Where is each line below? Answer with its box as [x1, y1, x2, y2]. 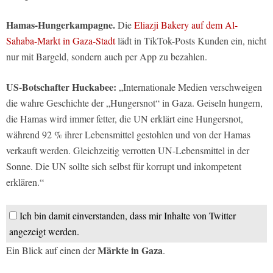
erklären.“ [6, 175, 44, 188]
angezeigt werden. [9, 224, 79, 238]
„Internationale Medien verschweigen [116, 80, 262, 93]
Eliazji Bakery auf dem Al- [134, 18, 238, 31]
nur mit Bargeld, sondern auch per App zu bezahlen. [6, 49, 207, 63]
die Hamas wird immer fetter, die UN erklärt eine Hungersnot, [6, 112, 243, 125]
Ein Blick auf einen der [6, 243, 97, 257]
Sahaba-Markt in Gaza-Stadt [6, 34, 115, 47]
